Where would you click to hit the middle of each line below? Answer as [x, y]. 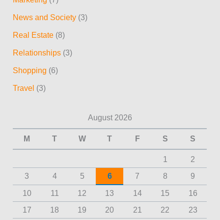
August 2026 [110, 117]
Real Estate [33, 35]
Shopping [30, 71]
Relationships [37, 53]
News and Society [45, 18]
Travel [24, 88]
